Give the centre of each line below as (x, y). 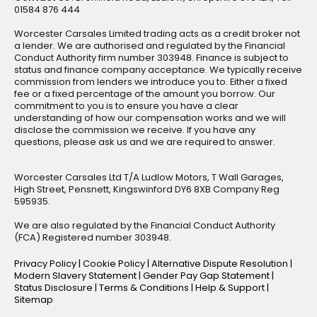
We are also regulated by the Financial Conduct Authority (145, 226)
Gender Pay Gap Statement (207, 276)
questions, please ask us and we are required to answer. (145, 142)
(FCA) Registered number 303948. (93, 238)
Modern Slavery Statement (76, 276)
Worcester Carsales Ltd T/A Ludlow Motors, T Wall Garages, (149, 178)
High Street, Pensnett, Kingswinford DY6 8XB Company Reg (147, 190)
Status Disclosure (54, 288)
